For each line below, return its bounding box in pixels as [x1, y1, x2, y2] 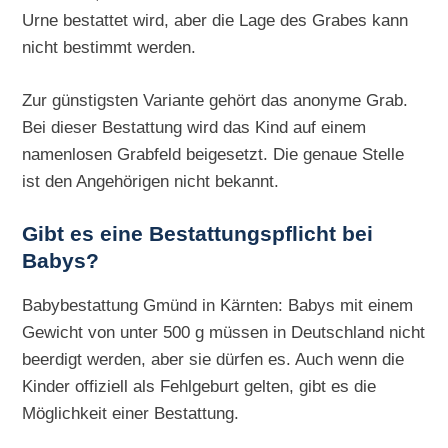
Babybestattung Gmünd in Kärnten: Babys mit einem [22, 295, 414, 316]
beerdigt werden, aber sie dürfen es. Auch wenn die [22, 349, 405, 370]
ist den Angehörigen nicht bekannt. [22, 171, 280, 192]
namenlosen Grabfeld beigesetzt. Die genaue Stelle [22, 144, 405, 165]
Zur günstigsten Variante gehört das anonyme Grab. [22, 90, 409, 111]
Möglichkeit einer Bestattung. [22, 403, 240, 424]
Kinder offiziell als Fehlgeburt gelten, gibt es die [22, 376, 377, 397]
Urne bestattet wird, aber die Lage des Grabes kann [22, 10, 409, 31]
